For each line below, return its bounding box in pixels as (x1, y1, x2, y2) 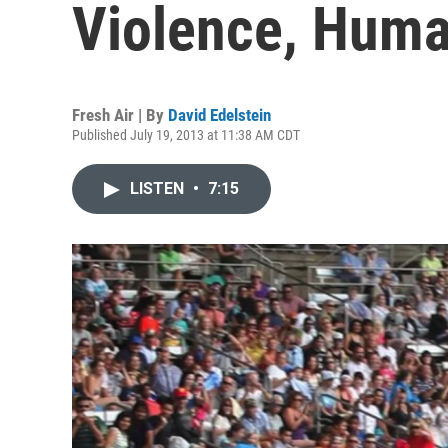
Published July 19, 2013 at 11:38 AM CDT (72, 127, 300, 143)
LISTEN (130, 179, 188, 198)
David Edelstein (168, 105, 271, 125)
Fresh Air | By (72, 105, 168, 125)
